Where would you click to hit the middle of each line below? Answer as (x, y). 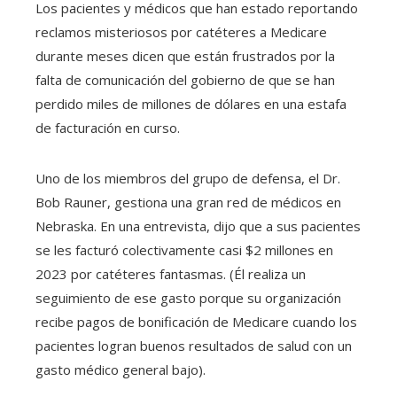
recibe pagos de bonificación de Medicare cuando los (196, 322)
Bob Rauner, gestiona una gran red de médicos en (188, 202)
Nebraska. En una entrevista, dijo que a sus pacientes (198, 226)
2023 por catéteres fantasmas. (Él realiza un (171, 274)
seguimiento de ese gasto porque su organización (188, 298)
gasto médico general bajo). (121, 370)
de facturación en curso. (108, 128)
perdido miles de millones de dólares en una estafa (191, 104)
